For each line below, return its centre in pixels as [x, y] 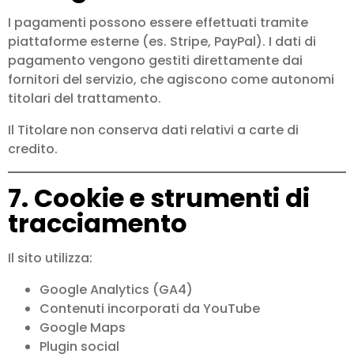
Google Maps [83, 328]
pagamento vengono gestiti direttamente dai [155, 61]
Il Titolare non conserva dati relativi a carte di [153, 130]
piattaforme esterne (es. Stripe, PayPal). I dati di [162, 42]
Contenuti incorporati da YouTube [150, 309]
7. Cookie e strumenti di [159, 198]
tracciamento [98, 224]
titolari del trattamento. [85, 99]
